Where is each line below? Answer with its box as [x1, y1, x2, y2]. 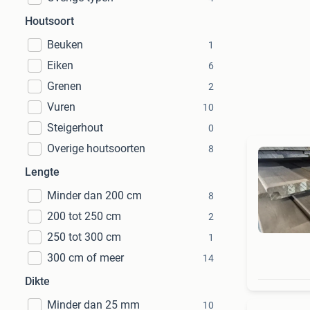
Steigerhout [47, 121, 103, 134]
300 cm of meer [47, 251, 124, 264]
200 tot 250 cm [47, 210, 121, 223]
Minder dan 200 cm [47, 189, 142, 202]
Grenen [47, 80, 82, 93]
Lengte [25, 165, 60, 179]
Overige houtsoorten [47, 142, 145, 155]
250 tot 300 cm [47, 230, 121, 244]
